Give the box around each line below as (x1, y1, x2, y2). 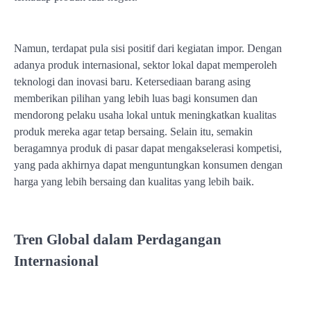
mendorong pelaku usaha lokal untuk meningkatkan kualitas (14, 109, 276, 121)
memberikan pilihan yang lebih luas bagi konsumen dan (14, 92, 258, 105)
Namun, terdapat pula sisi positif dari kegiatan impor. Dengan (14, 42, 282, 55)
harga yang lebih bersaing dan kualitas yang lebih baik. (14, 176, 254, 188)
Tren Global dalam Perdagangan (14, 230, 221, 247)
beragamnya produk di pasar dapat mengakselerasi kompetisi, (14, 142, 282, 155)
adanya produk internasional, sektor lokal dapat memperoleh (14, 59, 277, 72)
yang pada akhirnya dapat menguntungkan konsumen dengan (14, 159, 283, 171)
